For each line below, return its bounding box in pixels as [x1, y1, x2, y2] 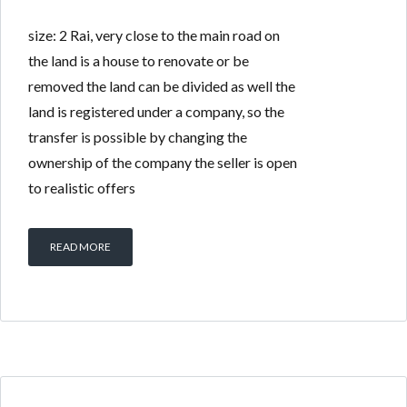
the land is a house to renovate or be [28, 51, 249, 69]
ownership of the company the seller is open [28, 153, 297, 171]
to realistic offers [28, 178, 135, 196]
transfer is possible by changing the [28, 127, 247, 145]
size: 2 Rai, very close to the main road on [28, 25, 280, 44]
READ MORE [50, 239, 111, 253]
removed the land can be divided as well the [28, 76, 295, 94]
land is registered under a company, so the [28, 102, 284, 120]
